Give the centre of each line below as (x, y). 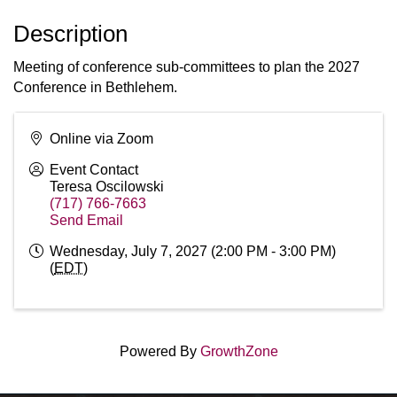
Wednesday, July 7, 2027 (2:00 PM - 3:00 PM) (193, 252)
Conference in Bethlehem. (95, 88)
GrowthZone (239, 352)
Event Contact (94, 170)
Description (70, 34)
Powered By (160, 352)
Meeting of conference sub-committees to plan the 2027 (187, 67)
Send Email (86, 221)
